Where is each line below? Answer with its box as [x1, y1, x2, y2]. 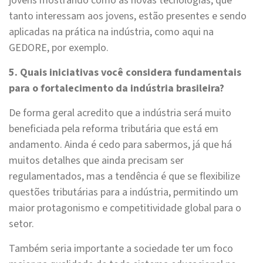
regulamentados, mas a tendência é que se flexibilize [9, 169, 240, 184]
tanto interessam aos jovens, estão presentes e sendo [9, 9, 247, 24]
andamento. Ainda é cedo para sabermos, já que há [9, 137, 232, 153]
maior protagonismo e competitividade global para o [9, 201, 241, 216]
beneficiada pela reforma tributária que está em [9, 122, 218, 137]
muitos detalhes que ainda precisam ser [9, 153, 184, 168]
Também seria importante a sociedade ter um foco [9, 241, 233, 257]
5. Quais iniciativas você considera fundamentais [9, 65, 241, 80]
